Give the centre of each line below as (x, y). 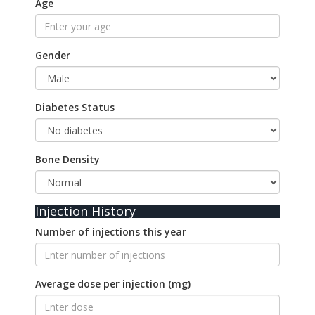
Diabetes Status (75, 108)
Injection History (85, 211)
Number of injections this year (111, 232)
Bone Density (67, 160)
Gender (53, 56)
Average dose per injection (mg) (113, 284)
